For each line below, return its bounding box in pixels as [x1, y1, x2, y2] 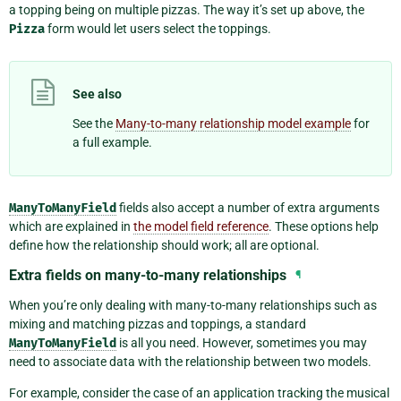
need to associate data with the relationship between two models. [9, 354, 371, 369]
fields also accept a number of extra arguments [116, 200, 380, 215]
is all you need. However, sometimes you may [116, 335, 367, 350]
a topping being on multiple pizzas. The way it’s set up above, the [9, 3, 364, 18]
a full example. [73, 134, 152, 149]
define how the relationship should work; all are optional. [9, 237, 320, 252]
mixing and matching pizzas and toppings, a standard [9, 316, 306, 331]
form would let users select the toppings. [45, 21, 271, 37]
